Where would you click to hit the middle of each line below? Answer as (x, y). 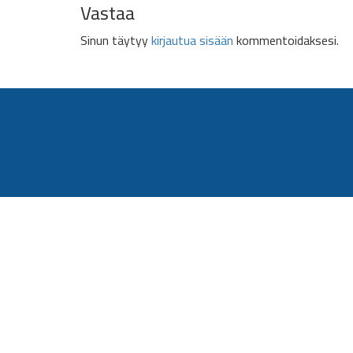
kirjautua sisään (192, 40)
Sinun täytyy (116, 40)
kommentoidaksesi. (286, 40)
